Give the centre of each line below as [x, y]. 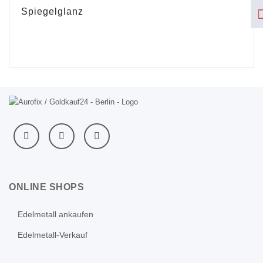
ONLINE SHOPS [46, 187]
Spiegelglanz [52, 11]
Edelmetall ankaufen [55, 215]
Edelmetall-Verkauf [53, 235]
